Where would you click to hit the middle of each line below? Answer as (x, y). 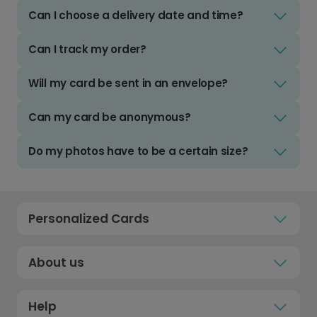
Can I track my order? (87, 50)
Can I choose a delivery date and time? (136, 16)
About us (56, 263)
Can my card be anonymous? (110, 117)
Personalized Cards (89, 219)
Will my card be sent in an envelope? (128, 83)
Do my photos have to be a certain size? (138, 151)
